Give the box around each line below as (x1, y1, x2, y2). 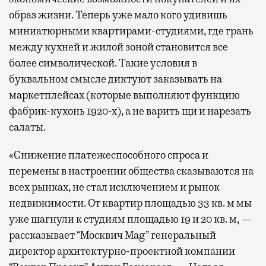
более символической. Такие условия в (9, 56, 197, 69)
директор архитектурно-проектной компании (9, 244, 235, 258)
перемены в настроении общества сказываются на (9, 164, 254, 178)
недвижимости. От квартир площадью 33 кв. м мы (9, 196, 252, 210)
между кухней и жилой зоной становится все (9, 40, 228, 53)
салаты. (9, 120, 46, 134)
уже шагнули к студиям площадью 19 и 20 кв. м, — (9, 212, 252, 226)
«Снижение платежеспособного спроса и (9, 148, 208, 161)
